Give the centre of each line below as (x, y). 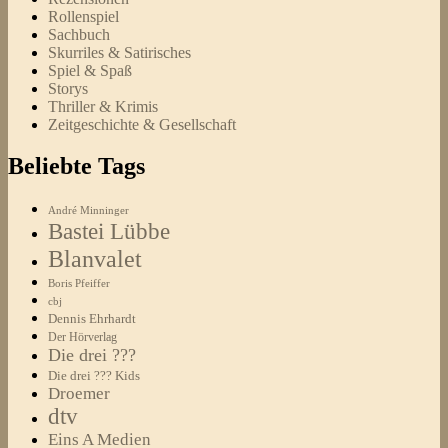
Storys (68, 88)
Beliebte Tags (76, 166)
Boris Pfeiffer (79, 283)
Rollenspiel (83, 16)
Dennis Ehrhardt (92, 319)
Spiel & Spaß (90, 70)
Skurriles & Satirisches (119, 52)
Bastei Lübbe (109, 231)
